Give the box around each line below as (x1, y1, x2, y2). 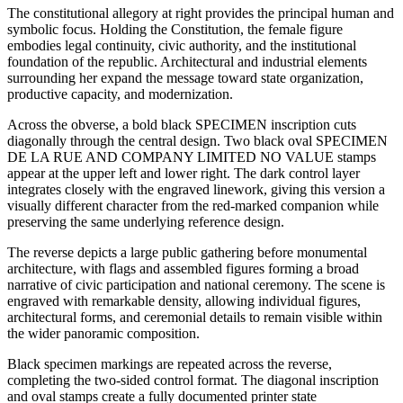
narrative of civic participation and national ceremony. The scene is (7, 276, 385, 292)
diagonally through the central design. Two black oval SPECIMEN (7, 132, 388, 148)
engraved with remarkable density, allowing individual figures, (7, 292, 361, 309)
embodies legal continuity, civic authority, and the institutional (7, 37, 356, 53)
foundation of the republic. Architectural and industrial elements (7, 53, 367, 69)
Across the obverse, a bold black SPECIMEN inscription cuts (7, 116, 356, 132)
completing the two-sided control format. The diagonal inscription (7, 372, 379, 388)
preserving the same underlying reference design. (7, 213, 284, 229)
